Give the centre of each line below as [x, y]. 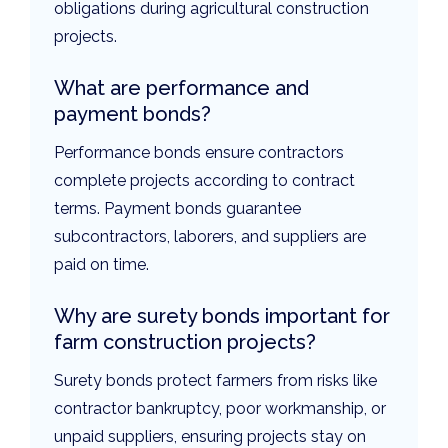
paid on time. [101, 265]
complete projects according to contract [204, 181]
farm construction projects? [185, 342]
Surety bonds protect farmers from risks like [215, 381]
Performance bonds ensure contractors [199, 153]
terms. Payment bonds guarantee [177, 209]
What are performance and [181, 88]
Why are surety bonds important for [222, 316]
